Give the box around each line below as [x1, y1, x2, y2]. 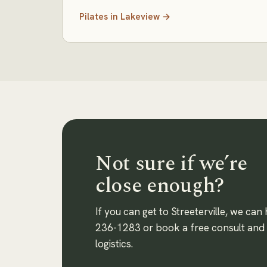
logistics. [95, 237, 133, 250]
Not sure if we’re [95, 148, 248, 179]
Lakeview [120, 11, 160, 23]
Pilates [79, 11, 108, 23]
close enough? [95, 170, 224, 201]
